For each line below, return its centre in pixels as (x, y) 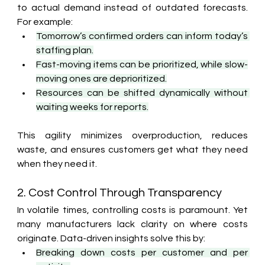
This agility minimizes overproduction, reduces (132, 135)
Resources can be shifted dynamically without (142, 93)
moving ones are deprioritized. (102, 78)
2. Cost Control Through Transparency (120, 193)
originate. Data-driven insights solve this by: (112, 238)
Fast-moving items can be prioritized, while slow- (142, 64)
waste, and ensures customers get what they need (132, 149)
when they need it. (57, 164)
